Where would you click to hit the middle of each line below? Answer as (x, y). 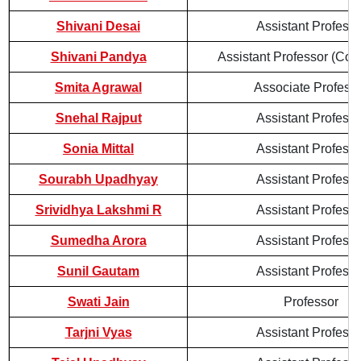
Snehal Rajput (98, 118)
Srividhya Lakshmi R (98, 210)
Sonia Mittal (98, 149)
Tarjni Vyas (98, 332)
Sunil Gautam (98, 271)
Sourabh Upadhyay (98, 179)
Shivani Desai (98, 26)
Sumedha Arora (98, 241)
